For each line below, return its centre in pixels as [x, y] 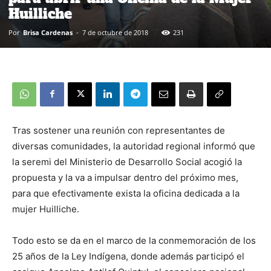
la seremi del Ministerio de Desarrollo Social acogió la [127, 162]
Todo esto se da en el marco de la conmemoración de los [134, 240]
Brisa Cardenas [48, 32]
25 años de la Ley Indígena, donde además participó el [128, 256]
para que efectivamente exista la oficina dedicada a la [126, 193]
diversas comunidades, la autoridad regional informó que [134, 146]
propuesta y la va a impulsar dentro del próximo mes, [125, 177]
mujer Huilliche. [46, 209]
